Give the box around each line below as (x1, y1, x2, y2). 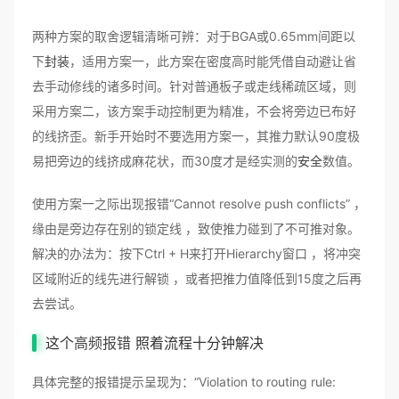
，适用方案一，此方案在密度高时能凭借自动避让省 (69, 53, 356, 69)
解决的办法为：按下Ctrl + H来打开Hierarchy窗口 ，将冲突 (32, 246, 361, 261)
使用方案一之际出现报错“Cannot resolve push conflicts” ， (32, 196, 366, 211)
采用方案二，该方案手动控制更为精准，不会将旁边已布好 (32, 103, 356, 118)
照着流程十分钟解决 (131, 334, 264, 352)
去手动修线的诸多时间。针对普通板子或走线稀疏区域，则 (32, 78, 356, 94)
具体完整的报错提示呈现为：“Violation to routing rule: (32, 374, 336, 389)
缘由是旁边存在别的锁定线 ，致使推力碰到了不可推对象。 (32, 221, 360, 236)
